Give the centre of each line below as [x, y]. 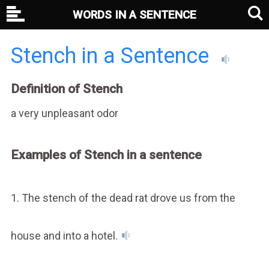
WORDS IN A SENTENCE [134, 15]
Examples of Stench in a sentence [106, 155]
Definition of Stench [66, 89]
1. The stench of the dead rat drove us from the [123, 198]
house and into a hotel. [65, 235]
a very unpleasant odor [64, 113]
